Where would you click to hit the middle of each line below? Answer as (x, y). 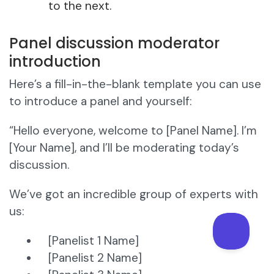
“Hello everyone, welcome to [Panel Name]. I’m (133, 131)
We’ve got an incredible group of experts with (134, 194)
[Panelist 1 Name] (94, 241)
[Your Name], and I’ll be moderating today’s (124, 148)
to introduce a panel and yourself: (101, 102)
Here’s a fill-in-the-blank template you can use (135, 84)
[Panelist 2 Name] (95, 258)
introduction (55, 62)
